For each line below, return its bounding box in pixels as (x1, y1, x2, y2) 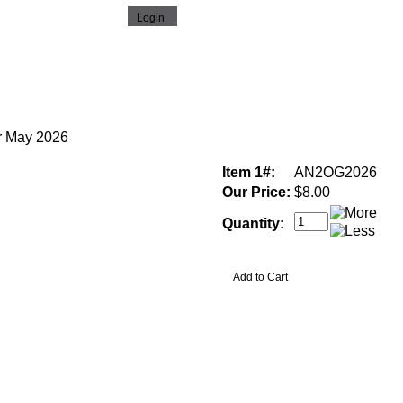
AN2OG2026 (293, 164, 377, 180)
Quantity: (221, 215, 284, 231)
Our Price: (221, 184, 291, 200)
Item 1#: (221, 164, 275, 180)
